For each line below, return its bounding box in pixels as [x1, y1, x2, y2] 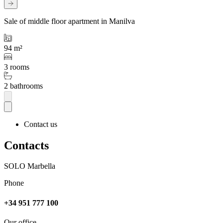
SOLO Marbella [4, 162, 55, 171]
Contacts [4, 138, 49, 152]
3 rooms [4, 63, 29, 72]
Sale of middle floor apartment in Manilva [4, 17, 135, 26]
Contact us [24, 119, 57, 128]
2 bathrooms [4, 82, 43, 91]
